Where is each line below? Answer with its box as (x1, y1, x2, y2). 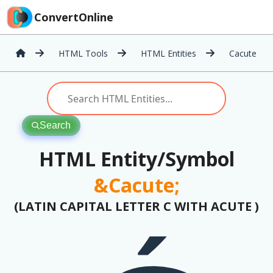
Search (39, 120, 71, 130)
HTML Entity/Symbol (38, 146, 235, 172)
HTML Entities (141, 47, 196, 59)
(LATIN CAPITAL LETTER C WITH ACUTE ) (14, 198, 259, 214)
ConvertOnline (34, 10, 113, 24)
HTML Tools (58, 47, 108, 59)
